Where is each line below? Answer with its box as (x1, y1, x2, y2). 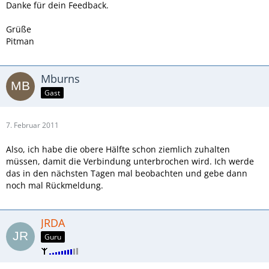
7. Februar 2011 (6, 120, 59, 131)
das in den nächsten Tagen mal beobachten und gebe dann (6, 168, 247, 180)
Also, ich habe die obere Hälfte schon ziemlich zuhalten (6, 144, 230, 156)
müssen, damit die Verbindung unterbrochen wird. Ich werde (6, 156, 254, 168)
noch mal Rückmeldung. (6, 180, 103, 192)
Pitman (6, 35, 34, 47)
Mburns (41, 71, 80, 86)
